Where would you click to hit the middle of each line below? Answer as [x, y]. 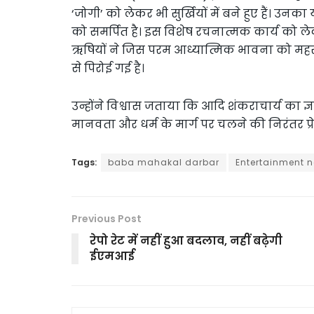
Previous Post [107, 218]
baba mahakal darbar [164, 162]
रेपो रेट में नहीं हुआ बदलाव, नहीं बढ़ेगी [186, 240]
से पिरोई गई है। [108, 68]
